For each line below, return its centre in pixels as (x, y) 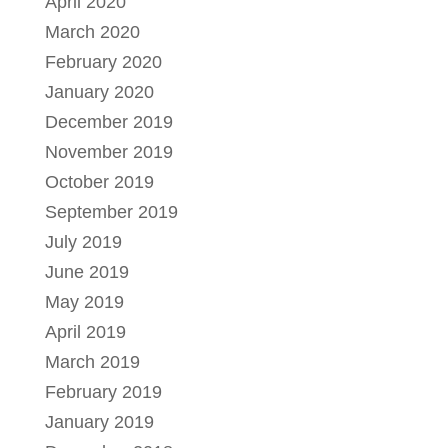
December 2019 (108, 121)
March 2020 (92, 31)
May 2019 (84, 301)
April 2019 (85, 331)
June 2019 (86, 271)
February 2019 (103, 391)
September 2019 (111, 211)
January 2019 (99, 421)
